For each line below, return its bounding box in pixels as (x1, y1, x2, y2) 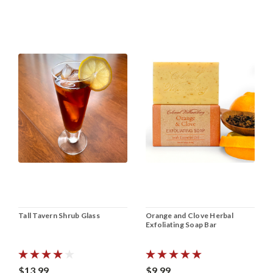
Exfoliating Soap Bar (146, 219, 216, 229)
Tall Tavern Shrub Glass (18, 210, 100, 220)
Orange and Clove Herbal (146, 210, 233, 220)
